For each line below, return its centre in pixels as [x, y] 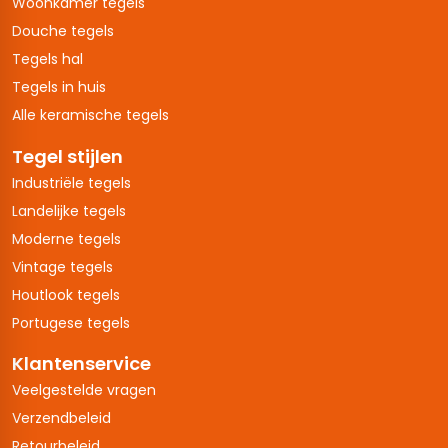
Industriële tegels [71, 182]
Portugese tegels [71, 322]
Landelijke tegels [69, 210]
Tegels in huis [59, 87]
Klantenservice [81, 363]
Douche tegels [63, 31]
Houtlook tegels [66, 294]
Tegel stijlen [67, 156]
